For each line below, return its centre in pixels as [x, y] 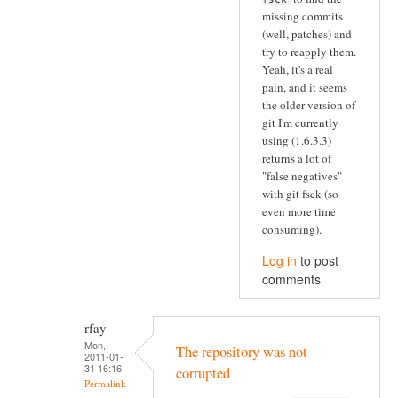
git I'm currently [300, 122]
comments [291, 279]
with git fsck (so [300, 193]
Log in [279, 261]
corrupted [203, 373]
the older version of [309, 104]
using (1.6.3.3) [297, 140]
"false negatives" [302, 175]
